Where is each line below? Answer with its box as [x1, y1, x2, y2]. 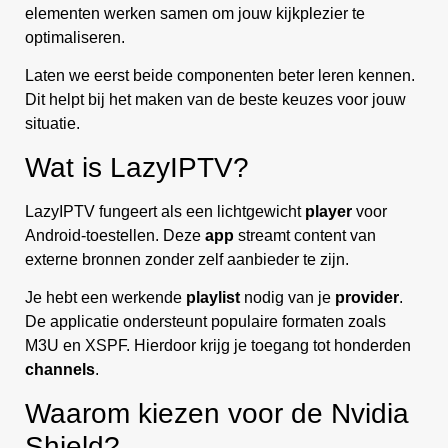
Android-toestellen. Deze [25, 226, 205, 244]
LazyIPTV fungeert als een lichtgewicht [25, 202, 305, 220]
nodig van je [240, 289, 335, 307]
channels [25, 361, 95, 379]
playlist [186, 289, 240, 307]
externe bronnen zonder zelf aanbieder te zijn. [25, 250, 349, 268]
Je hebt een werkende [25, 289, 186, 307]
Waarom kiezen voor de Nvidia [25, 397, 409, 429]
